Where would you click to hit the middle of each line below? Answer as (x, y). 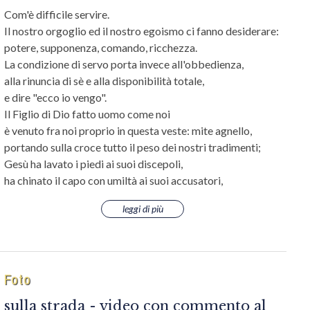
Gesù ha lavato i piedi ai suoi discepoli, (94, 164)
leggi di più (143, 209)
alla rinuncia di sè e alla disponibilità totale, (105, 81)
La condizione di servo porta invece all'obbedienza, (125, 64)
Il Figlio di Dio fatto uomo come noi (88, 114)
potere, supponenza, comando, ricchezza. (102, 47)
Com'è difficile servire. (58, 14)
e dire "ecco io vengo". (56, 97)
